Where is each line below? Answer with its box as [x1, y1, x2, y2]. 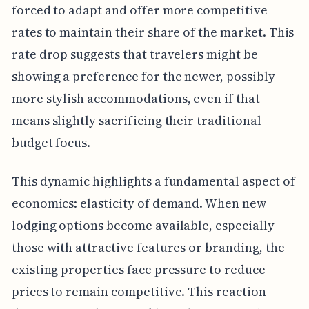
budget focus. [11, 133, 91, 151]
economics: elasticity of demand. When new [11, 194, 266, 212]
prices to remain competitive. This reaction [11, 282, 266, 300]
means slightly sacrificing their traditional [11, 111, 261, 129]
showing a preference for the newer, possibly [11, 67, 275, 85]
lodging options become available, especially [11, 216, 275, 234]
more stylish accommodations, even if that [11, 89, 260, 107]
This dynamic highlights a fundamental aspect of [11, 172, 295, 190]
